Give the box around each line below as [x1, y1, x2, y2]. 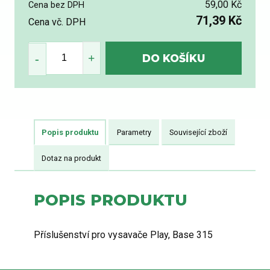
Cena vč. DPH [28, 16, 86, 28]
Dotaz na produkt [42, 153, 102, 163]
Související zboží [169, 127, 227, 137]
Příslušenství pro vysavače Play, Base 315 [34, 228, 213, 240]
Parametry [116, 127, 151, 137]
